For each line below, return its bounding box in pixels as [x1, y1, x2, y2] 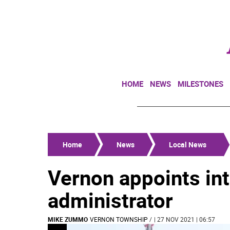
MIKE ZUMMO [48, 215, 88, 223]
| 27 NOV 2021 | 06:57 [154, 215, 215, 223]
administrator [48, 186, 173, 214]
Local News [169, 140, 206, 149]
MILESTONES [178, 79, 223, 89]
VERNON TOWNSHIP [90, 215, 148, 223]
